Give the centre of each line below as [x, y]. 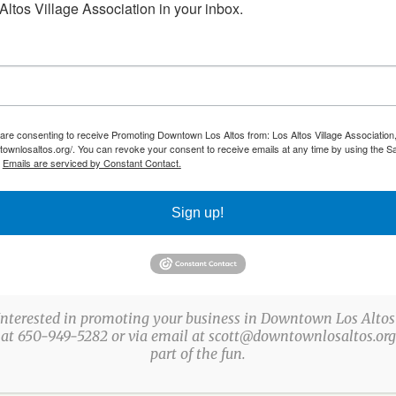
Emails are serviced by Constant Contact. [91, 163]
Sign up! [198, 213]
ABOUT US [57, 352]
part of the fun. [198, 354]
